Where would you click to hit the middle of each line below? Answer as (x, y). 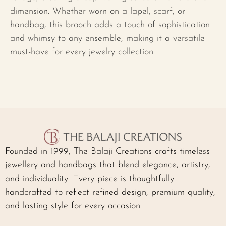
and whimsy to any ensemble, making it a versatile (107, 39)
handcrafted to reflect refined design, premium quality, (110, 192)
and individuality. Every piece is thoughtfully (90, 179)
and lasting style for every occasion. (73, 206)
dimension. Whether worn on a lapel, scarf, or (98, 11)
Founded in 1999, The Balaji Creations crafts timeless (107, 151)
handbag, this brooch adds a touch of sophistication (110, 25)
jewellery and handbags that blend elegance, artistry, (108, 165)
